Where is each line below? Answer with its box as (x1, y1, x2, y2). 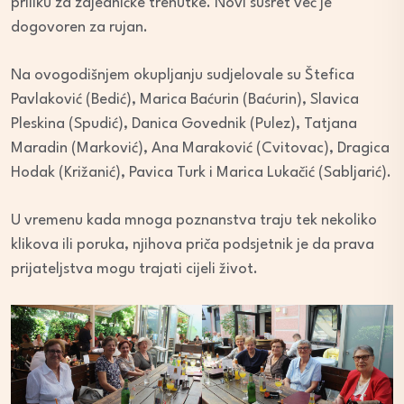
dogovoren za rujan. (11, 20, 148, 36)
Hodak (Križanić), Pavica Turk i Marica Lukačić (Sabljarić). (11, 165, 391, 181)
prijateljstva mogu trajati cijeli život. (11, 262, 258, 278)
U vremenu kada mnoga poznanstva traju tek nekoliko (11, 213, 377, 229)
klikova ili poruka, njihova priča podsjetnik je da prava (11, 237, 374, 253)
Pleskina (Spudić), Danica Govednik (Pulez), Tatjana (11, 116, 357, 133)
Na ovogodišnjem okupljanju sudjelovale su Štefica (11, 68, 354, 84)
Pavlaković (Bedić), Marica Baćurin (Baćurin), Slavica (11, 92, 359, 108)
